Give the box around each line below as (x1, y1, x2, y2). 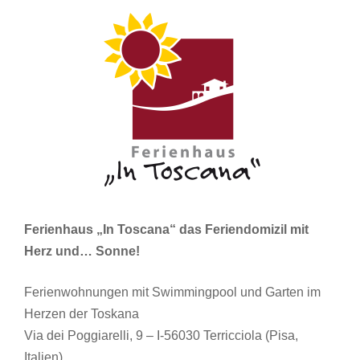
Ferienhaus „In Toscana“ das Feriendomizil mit (24, 223, 309, 237)
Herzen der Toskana (24, 307, 139, 321)
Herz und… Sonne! (24, 244, 140, 259)
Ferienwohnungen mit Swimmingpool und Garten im (24, 285, 321, 300)
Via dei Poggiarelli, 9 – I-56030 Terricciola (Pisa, (24, 329, 298, 343)
